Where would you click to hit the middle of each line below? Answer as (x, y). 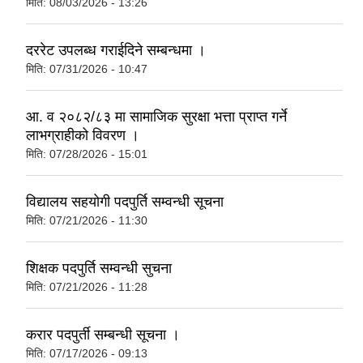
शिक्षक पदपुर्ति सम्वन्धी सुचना (99, 269)
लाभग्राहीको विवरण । (83, 136)
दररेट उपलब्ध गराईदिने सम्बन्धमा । (116, 51)
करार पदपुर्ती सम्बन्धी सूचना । (103, 335)
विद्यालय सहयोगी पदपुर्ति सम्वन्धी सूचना (125, 202)
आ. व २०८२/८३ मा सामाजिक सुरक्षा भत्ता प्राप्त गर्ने (156, 117)
